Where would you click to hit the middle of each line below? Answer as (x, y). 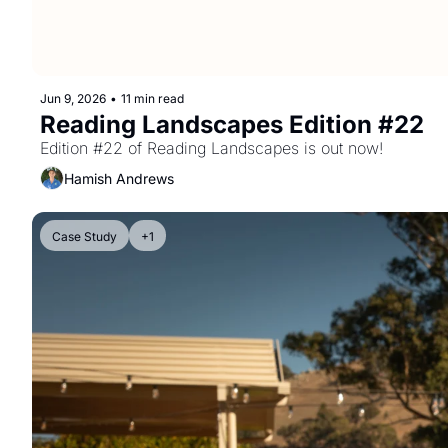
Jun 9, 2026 (73, 98)
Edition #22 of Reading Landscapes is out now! (211, 148)
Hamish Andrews (119, 178)
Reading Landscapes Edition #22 (232, 124)
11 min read (152, 98)
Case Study (84, 236)
